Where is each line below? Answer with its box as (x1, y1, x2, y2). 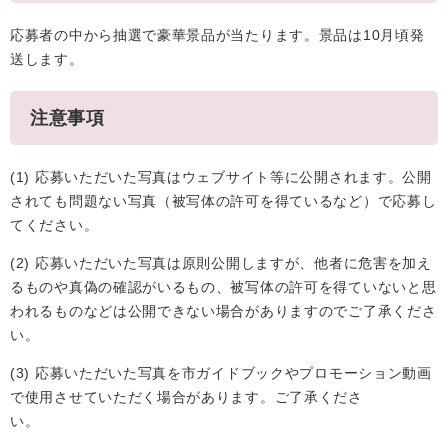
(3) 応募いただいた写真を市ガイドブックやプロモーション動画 (10, 365, 432, 381)
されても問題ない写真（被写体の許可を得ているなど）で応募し (10, 193, 437, 209)
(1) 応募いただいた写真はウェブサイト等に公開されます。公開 (10, 169, 432, 185)
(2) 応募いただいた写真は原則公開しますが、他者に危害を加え (10, 255, 432, 271)
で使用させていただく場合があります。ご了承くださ (10, 389, 363, 405)
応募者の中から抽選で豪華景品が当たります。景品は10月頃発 (10, 27, 425, 43)
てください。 (10, 217, 99, 233)
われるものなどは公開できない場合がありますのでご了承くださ (10, 303, 437, 319)
